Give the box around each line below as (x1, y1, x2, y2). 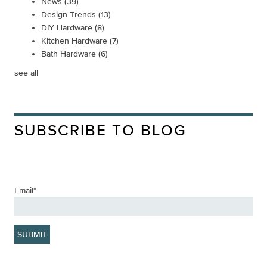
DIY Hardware (41, 22, 95, 32)
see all (14, 67, 38, 77)
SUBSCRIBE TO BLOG (14, 120, 187, 138)
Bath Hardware (41, 48, 98, 58)
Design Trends (41, 9, 98, 19)
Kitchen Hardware (41, 35, 110, 45)
